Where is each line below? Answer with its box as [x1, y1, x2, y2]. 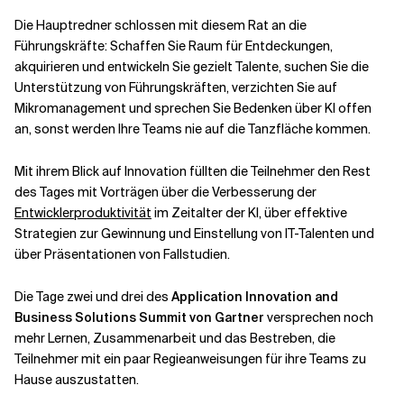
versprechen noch [264, 309, 373, 326]
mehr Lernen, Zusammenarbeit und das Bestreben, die [14, 330, 335, 346]
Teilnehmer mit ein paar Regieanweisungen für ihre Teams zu [14, 351, 366, 367]
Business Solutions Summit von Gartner [14, 309, 264, 326]
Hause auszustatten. [14, 372, 139, 388]
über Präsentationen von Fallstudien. [14, 246, 230, 262]
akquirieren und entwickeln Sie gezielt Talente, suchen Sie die [14, 59, 369, 75]
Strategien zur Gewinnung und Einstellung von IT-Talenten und [14, 225, 374, 242]
